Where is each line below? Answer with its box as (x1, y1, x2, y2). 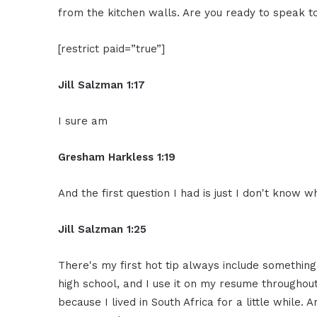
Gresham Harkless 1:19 (58, 150, 176, 163)
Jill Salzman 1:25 (58, 222, 147, 236)
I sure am (58, 114, 108, 127)
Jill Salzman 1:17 (58, 78, 146, 91)
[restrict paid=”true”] (58, 42, 169, 55)
